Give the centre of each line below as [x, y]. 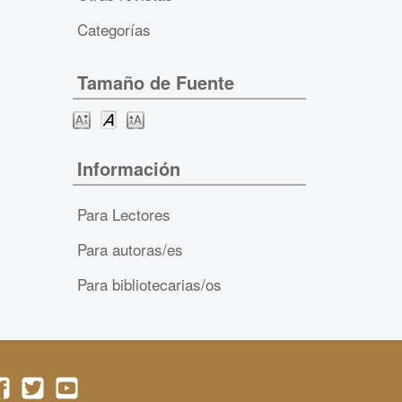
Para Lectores [123, 214]
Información [128, 168]
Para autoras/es [130, 249]
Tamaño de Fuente [155, 83]
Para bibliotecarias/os [149, 284]
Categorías [114, 29]
